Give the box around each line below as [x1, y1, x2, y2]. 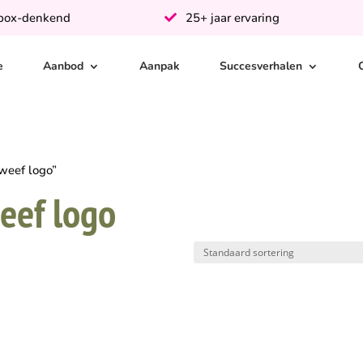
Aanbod [42, 58, 83, 74]
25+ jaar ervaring [182, 10, 280, 26]
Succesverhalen [219, 58, 302, 74]
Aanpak [139, 58, 180, 74]
